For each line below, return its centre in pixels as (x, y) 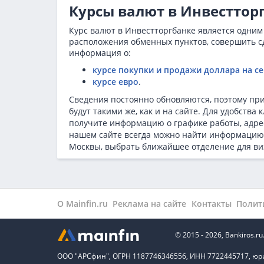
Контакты (211, 204)
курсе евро (115, 81)
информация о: (100, 52)
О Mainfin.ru (82, 204)
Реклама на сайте (150, 204)
